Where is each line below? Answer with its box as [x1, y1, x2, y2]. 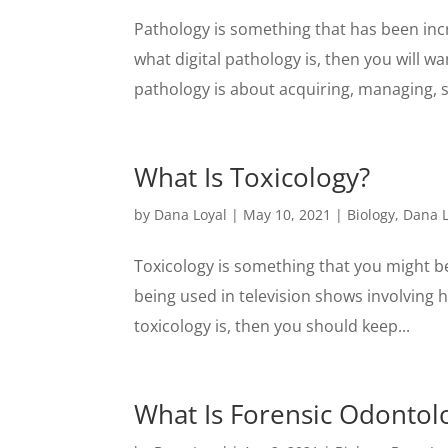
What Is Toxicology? [134, 159, 371, 195]
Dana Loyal [154, 205, 228, 224]
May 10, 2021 [243, 205, 332, 224]
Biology [347, 205, 396, 224]
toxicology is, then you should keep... [134, 315, 411, 337]
